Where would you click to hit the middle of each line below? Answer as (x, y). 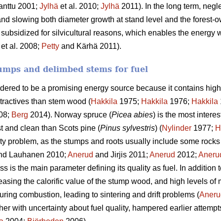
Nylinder (177, 128)
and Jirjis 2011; (121, 154)
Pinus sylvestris (128, 128)
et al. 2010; (79, 6)
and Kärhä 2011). (90, 46)
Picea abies (132, 114)
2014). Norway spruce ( (70, 114)
